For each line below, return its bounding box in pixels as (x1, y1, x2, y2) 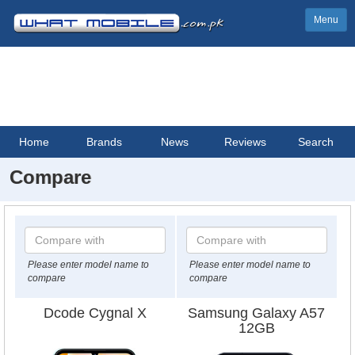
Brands (86, 136, 123, 148)
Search (298, 136, 334, 148)
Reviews (224, 136, 267, 148)
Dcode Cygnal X (43, 305, 147, 321)
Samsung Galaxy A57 (188, 305, 326, 321)
